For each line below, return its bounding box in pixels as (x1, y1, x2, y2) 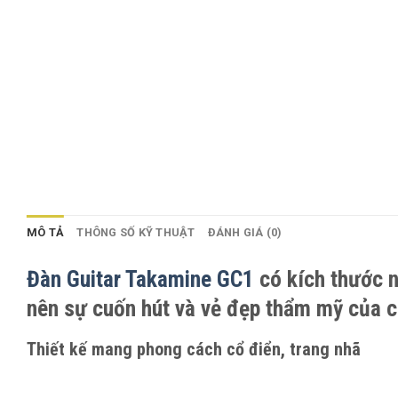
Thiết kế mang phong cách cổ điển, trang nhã (27, 338, 361, 361)
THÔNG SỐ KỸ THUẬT (76, 226, 195, 240)
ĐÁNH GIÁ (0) (207, 226, 283, 240)
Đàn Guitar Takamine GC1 (27, 266, 254, 293)
